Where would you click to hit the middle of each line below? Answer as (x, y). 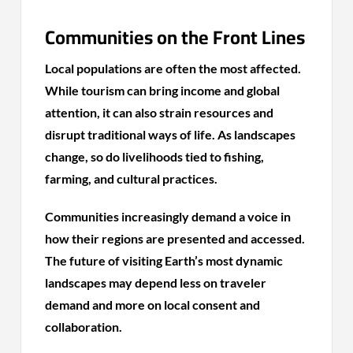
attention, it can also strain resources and (160, 112)
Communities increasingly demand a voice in (168, 216)
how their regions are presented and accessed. (175, 238)
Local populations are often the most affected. (173, 68)
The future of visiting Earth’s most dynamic (164, 260)
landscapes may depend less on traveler (156, 282)
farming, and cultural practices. (132, 178)
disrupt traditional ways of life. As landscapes (171, 134)
